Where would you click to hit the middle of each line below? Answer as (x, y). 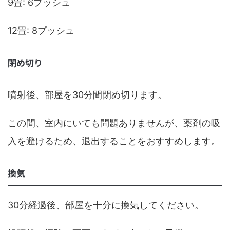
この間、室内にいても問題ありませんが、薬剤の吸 (114, 123)
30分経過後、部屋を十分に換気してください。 (106, 205)
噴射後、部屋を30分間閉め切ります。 (87, 95)
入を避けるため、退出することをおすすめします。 (114, 141)
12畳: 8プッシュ (41, 31)
